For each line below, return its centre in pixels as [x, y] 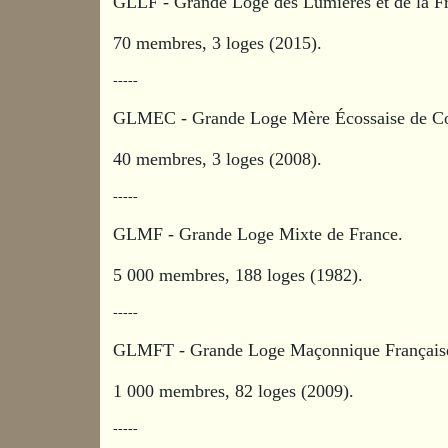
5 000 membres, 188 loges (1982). [238, 274]
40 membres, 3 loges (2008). [218, 158]
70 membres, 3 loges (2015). [218, 42]
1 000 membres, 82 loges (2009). [234, 390]
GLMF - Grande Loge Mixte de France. [261, 233]
